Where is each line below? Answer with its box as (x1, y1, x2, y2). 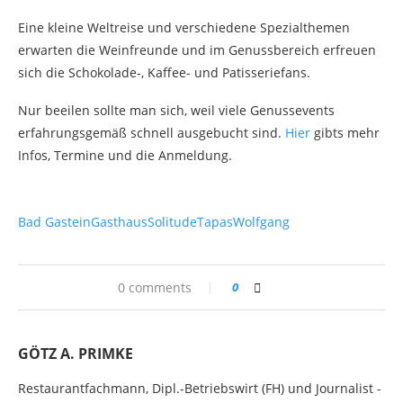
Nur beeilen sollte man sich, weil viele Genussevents (18, 102, 335, 120)
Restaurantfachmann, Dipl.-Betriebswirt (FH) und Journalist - (18, 380, 381, 398)
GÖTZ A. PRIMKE (18, 344, 133, 364)
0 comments (118, 279, 192, 297)
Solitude (148, 213, 197, 231)
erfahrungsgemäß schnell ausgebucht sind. (18, 124, 285, 142)
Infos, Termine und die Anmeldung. (18, 147, 232, 165)
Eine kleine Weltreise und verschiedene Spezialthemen (18, 19, 350, 37)
